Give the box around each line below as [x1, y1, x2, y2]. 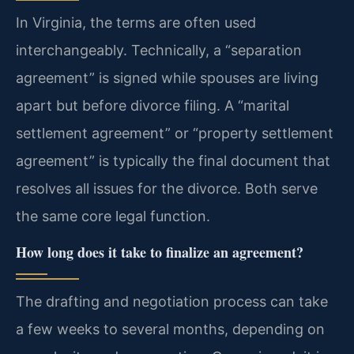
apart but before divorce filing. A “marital [16, 97, 289, 115]
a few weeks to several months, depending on [16, 320, 325, 337]
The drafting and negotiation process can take [16, 292, 328, 310]
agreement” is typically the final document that [16, 153, 330, 170]
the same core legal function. [16, 208, 210, 225]
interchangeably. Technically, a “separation [16, 42, 302, 59]
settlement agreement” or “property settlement [16, 125, 333, 142]
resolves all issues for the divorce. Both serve [16, 180, 318, 198]
